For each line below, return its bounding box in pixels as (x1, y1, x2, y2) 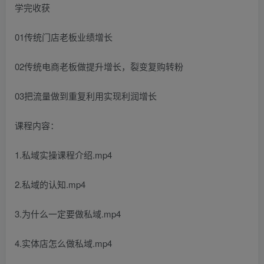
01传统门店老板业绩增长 (15, 31, 113, 43)
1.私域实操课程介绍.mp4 (15, 148, 112, 161)
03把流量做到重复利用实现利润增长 (15, 90, 157, 102)
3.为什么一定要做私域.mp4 (15, 207, 121, 220)
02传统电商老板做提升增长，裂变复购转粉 (15, 60, 183, 72)
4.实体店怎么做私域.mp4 (15, 237, 112, 249)
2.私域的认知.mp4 (15, 178, 85, 190)
